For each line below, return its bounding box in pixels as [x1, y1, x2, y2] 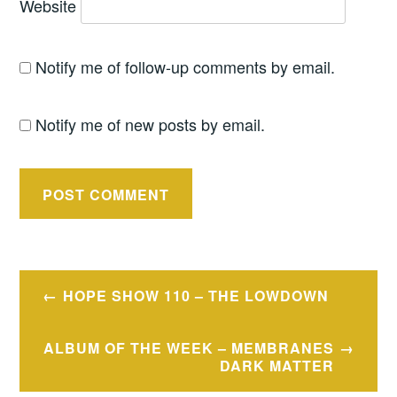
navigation [19, 300, 143, 339]
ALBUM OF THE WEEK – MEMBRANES [43, 337, 335, 358]
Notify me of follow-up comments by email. [35, 55, 336, 79]
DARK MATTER [220, 354, 335, 376]
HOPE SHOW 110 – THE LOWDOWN [62, 285, 329, 307]
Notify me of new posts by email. [35, 113, 266, 136]
